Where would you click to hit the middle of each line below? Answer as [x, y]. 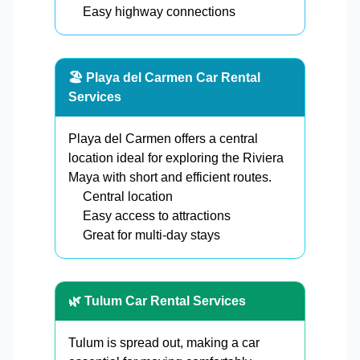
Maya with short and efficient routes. [170, 178]
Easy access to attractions [157, 216]
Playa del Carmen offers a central [163, 139]
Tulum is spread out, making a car [164, 343]
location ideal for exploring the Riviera [176, 158]
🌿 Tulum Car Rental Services [157, 301]
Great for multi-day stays [151, 235]
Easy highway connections [159, 12]
